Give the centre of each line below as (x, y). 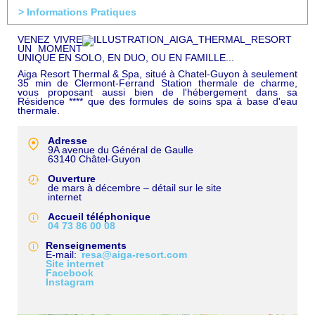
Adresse (67, 141)
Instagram (70, 282)
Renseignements (86, 246)
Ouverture (72, 179)
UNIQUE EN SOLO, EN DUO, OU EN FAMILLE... (126, 58)
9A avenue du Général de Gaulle (121, 150)
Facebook (70, 273)
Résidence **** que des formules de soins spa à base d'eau (157, 102)
